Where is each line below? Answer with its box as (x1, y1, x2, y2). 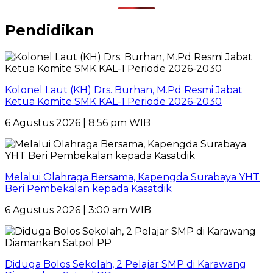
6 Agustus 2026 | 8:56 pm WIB (5, 116, 151, 129)
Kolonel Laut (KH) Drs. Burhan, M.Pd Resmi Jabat (5, 83, 243, 96)
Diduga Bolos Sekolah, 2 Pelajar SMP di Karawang (5, 258, 246, 270)
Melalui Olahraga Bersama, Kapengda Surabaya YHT (5, 171, 260, 183)
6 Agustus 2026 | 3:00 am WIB (5, 204, 151, 216)
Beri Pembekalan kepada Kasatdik (5, 182, 172, 194)
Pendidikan (5, 21, 94, 40)
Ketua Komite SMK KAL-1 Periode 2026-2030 (5, 95, 222, 107)
